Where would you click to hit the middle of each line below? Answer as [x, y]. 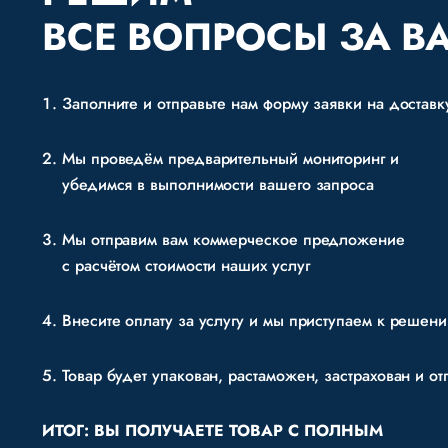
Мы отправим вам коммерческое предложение [233, 239]
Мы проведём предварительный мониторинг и [230, 158]
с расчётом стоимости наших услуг [186, 265]
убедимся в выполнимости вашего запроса [218, 184]
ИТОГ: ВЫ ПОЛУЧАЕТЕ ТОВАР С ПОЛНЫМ [212, 430]
